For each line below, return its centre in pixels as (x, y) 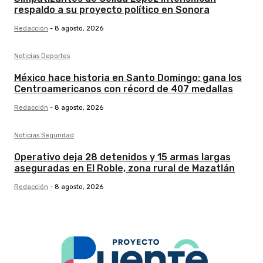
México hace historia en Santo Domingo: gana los (128, 78)
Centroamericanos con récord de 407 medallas (124, 89)
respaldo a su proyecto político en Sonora (112, 10)
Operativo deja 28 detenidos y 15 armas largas (122, 157)
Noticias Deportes (42, 56)
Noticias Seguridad (44, 136)
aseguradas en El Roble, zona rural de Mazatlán (124, 168)
